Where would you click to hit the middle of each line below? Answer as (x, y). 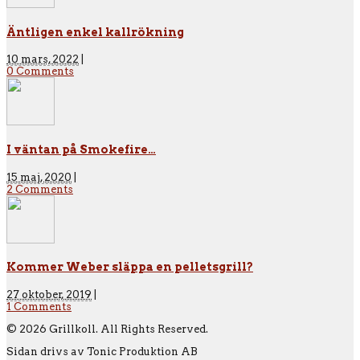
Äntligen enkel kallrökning (95, 32)
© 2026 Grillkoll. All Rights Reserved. (107, 329)
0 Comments (40, 72)
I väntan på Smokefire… (81, 150)
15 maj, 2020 (39, 177)
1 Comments (39, 306)
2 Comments (40, 189)
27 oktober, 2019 (49, 294)
